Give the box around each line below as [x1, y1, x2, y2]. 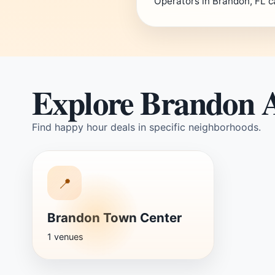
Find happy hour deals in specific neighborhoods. [32, 121, 261, 133]
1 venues [47, 231, 83, 242]
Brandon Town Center [47, 210, 182, 225]
